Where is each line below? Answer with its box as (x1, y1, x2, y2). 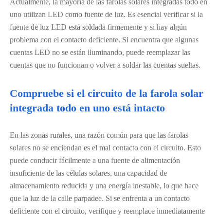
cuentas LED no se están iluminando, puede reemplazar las (10, 48, 190, 56)
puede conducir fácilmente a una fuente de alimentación (10, 156, 180, 164)
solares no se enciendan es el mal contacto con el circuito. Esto (10, 144, 201, 152)
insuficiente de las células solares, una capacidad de (10, 169, 167, 177)
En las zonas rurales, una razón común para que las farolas (10, 131, 188, 139)
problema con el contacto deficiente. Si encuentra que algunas (10, 36, 199, 44)
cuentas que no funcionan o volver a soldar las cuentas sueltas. (10, 61, 200, 69)
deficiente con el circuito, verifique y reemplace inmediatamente (10, 207, 205, 215)
